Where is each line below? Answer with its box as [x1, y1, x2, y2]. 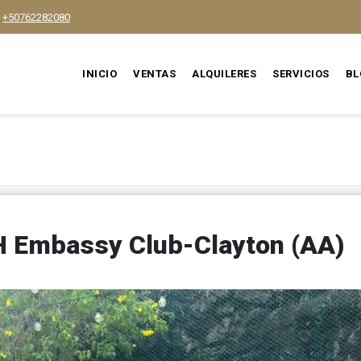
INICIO [82, 68, 118, 80]
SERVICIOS [272, 68, 330, 80]
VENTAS [133, 68, 176, 80]
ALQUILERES [192, 68, 257, 80]
